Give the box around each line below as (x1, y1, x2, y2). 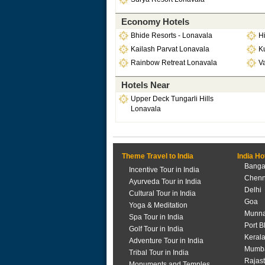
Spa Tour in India (128, 213, 183, 221)
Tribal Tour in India (128, 248, 189, 257)
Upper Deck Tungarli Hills (130, 95, 214, 103)
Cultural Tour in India (128, 189, 196, 198)
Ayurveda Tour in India (128, 177, 201, 186)
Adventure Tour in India (128, 237, 203, 245)
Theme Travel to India (121, 152, 193, 160)
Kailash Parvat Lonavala (130, 45, 209, 53)
